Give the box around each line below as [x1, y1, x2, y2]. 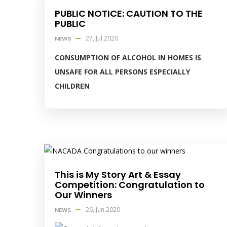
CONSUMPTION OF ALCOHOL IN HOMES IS [55, 53, 201, 63]
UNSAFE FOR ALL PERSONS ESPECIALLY [55, 67, 190, 77]
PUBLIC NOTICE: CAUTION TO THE [55, 7, 203, 20]
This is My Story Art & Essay [55, 168, 181, 181]
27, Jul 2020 [86, 34, 118, 43]
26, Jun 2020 [86, 205, 120, 214]
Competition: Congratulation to [55, 178, 205, 192]
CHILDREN [55, 81, 90, 91]
